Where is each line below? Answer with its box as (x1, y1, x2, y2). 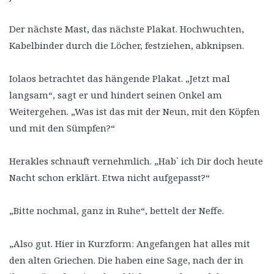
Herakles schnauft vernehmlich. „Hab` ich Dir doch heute (9, 154, 263, 167)
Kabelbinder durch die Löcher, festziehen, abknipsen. (9, 39, 244, 51)
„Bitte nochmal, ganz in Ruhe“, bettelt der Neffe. (9, 204, 224, 217)
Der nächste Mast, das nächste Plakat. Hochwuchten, (9, 22, 244, 35)
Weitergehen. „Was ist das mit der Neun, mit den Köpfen (9, 105, 260, 117)
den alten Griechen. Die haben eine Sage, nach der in (9, 253, 243, 266)
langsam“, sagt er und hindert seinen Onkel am (9, 88, 222, 101)
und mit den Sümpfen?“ (9, 121, 115, 134)
